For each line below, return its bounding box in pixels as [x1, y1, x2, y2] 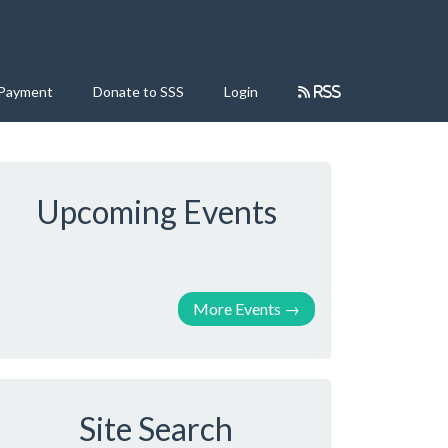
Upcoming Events [35, 192, 277, 231]
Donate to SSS [93, 83, 184, 100]
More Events [193, 299, 281, 318]
